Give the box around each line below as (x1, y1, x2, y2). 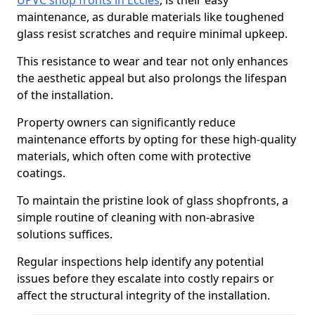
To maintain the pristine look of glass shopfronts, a (17, 193, 288, 208)
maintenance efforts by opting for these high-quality (17, 131, 296, 147)
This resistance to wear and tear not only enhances (17, 53, 288, 69)
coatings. (17, 165, 65, 181)
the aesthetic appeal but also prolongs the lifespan (17, 70, 287, 86)
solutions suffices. (17, 226, 112, 242)
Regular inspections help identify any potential (17, 254, 264, 269)
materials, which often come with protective (17, 148, 251, 164)
